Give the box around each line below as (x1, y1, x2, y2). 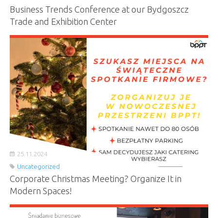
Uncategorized (17, 163, 60, 170)
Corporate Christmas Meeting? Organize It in (10, 173, 182, 183)
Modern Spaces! (10, 185, 72, 196)
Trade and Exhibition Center (10, 16, 117, 26)
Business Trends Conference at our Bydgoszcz (10, 4, 189, 14)
